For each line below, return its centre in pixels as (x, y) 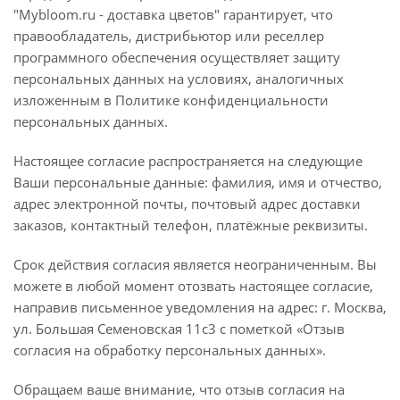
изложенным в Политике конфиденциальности (171, 100)
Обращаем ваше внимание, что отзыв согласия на (179, 389)
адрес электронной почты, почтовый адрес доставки (187, 204)
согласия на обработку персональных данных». (171, 350)
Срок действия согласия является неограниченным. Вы (195, 264)
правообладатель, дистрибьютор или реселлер (169, 36)
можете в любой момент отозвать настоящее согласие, (193, 286)
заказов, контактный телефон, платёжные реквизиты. (192, 225)
